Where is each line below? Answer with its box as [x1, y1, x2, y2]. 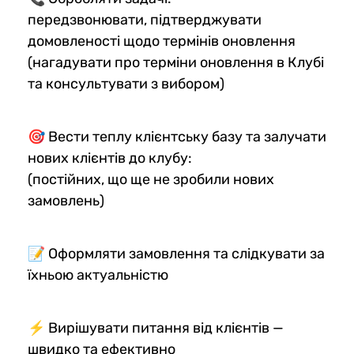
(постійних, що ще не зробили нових [28, 170, 274, 188]
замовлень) [28, 191, 104, 209]
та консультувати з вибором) [28, 74, 224, 92]
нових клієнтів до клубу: [28, 149, 192, 167]
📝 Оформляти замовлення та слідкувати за [28, 244, 325, 262]
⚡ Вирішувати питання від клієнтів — [28, 318, 284, 337]
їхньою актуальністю [28, 265, 168, 284]
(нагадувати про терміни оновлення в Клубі [28, 53, 324, 71]
